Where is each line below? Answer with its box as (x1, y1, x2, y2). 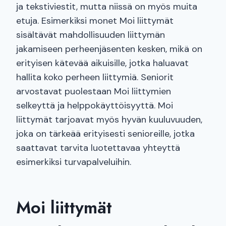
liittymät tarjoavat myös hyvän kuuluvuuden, (16, 114, 202, 126)
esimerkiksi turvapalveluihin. (16, 156, 131, 168)
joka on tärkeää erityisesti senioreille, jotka (16, 128, 195, 140)
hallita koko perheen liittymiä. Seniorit (16, 71, 174, 84)
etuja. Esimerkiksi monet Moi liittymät (16, 15, 174, 27)
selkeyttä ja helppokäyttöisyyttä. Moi (16, 99, 173, 112)
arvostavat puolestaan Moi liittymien (16, 85, 171, 98)
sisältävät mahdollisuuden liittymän (16, 29, 165, 41)
